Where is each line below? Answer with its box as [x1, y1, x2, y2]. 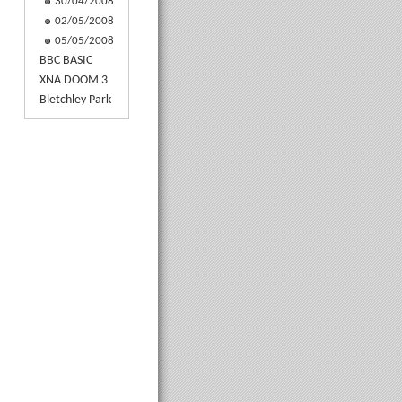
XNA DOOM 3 [39, 73, 108, 87]
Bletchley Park [39, 92, 111, 107]
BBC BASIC [39, 53, 92, 67]
